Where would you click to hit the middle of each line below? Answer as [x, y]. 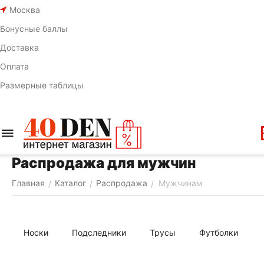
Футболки [219, 232]
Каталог [70, 183]
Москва [25, 9]
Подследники [99, 232]
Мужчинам [181, 183]
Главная [28, 183]
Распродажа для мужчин [104, 163]
